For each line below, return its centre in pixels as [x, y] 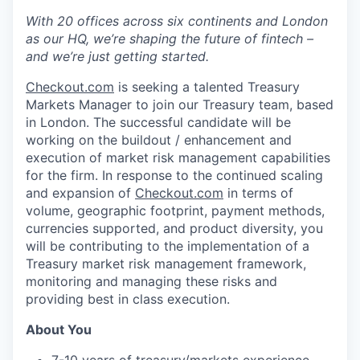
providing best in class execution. [128, 299]
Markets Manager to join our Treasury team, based [180, 104]
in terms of [258, 193]
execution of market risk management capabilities [178, 157]
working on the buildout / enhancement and [159, 140]
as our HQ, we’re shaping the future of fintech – [170, 39]
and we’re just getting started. [117, 56]
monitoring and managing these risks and [151, 281]
